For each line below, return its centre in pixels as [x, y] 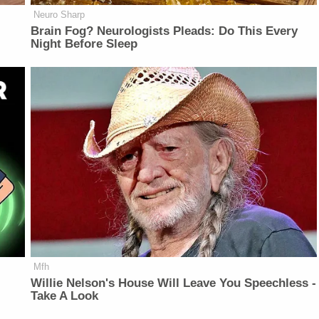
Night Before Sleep [84, 43]
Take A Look [65, 296]
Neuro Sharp [59, 14]
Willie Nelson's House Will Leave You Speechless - [174, 283]
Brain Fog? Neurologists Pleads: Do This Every [164, 31]
